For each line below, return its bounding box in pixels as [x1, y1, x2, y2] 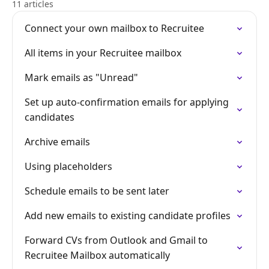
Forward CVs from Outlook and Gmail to [25, 234, 208, 247]
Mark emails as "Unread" [25, 71, 138, 84]
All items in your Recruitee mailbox [25, 46, 181, 59]
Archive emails [25, 135, 90, 148]
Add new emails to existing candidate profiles [25, 209, 231, 222]
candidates [25, 110, 74, 124]
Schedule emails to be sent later [25, 184, 169, 198]
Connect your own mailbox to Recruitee [25, 22, 204, 35]
